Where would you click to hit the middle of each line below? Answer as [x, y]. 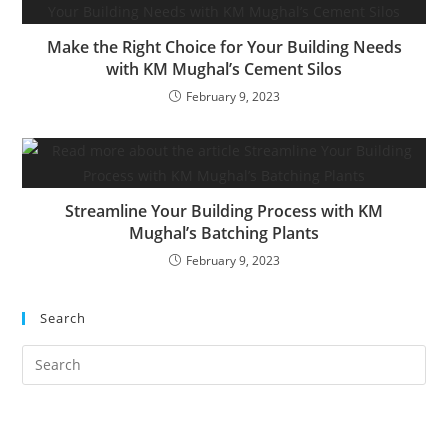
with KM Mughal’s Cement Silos [224, 68]
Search [63, 317]
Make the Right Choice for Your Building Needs [224, 46]
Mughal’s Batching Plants [224, 232]
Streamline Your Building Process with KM [224, 210]
